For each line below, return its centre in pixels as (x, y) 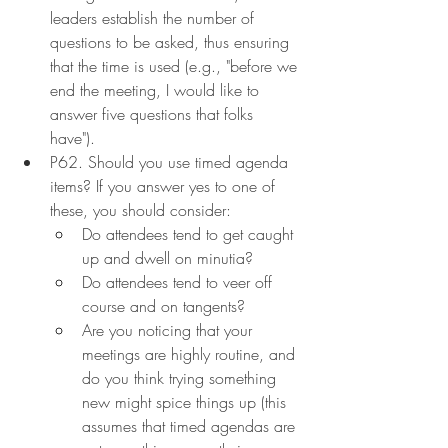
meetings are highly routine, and (191, 353)
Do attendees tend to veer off (179, 281)
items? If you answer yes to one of (165, 185)
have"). (72, 137)
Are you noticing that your (169, 329)
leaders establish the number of (154, 17)
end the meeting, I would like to (157, 89)
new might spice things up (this (186, 401)
